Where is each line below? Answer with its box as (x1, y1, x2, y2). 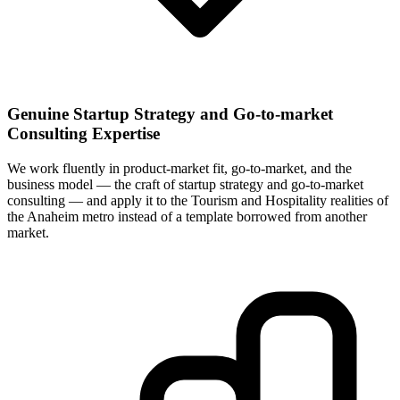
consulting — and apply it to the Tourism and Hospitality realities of (7, 192, 388, 208)
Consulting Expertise (7, 124, 160, 144)
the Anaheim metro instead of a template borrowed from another (7, 208, 367, 224)
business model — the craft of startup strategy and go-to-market (7, 176, 363, 192)
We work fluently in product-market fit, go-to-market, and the (7, 160, 352, 176)
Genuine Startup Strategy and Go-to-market (7, 104, 333, 124)
